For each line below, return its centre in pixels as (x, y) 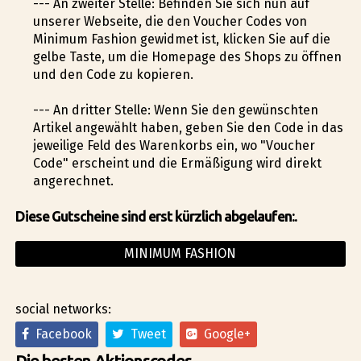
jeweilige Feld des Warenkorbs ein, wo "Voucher (174, 145)
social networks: (63, 309)
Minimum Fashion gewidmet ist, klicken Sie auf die (181, 39)
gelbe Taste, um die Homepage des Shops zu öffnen (187, 56)
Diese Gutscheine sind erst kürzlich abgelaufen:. (156, 217)
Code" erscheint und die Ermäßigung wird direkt (177, 163)
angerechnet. (73, 180)
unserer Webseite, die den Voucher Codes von (170, 21)
